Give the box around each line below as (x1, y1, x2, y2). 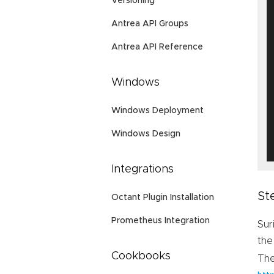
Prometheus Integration (111, 217, 210, 226)
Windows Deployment (111, 106, 204, 116)
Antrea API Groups (111, 20, 188, 29)
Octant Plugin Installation (111, 193, 214, 202)
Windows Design (111, 130, 180, 139)
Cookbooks (111, 251, 171, 262)
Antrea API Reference (111, 43, 203, 52)
